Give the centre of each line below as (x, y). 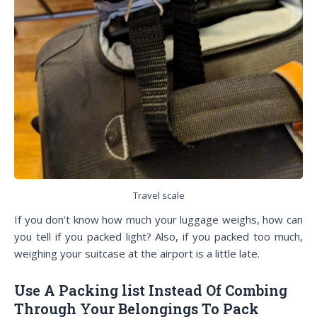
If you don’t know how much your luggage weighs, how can (158, 220)
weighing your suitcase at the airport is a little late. (137, 254)
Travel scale (158, 195)
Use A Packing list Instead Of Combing (151, 290)
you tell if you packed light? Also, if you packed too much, (158, 237)
